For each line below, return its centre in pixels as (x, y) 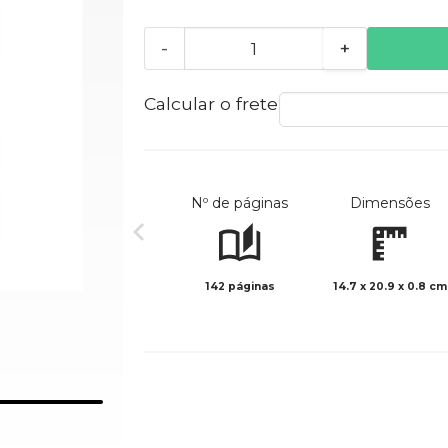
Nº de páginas (240, 203)
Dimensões (389, 203)
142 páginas (239, 287)
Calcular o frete (210, 104)
